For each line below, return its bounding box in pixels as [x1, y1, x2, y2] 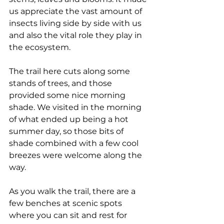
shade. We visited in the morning [9, 102, 143, 112]
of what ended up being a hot [9, 114, 130, 124]
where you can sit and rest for [9, 210, 129, 220]
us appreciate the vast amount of [9, 6, 144, 16]
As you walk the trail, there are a [9, 186, 137, 196]
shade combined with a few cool [9, 138, 140, 148]
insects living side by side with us [9, 18, 143, 28]
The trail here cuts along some [9, 66, 132, 76]
